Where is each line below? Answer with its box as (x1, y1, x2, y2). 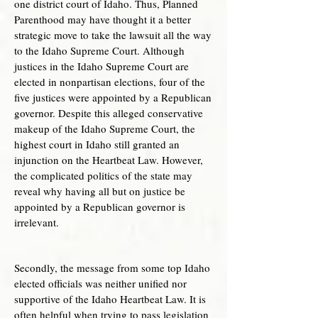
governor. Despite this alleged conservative (14, 106, 203, 120)
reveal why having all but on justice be (14, 184, 185, 198)
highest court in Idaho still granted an (14, 137, 180, 151)
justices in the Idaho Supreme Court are (14, 59, 189, 73)
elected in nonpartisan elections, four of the (14, 75, 205, 89)
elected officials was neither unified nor (14, 276, 187, 290)
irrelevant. (14, 215, 59, 229)
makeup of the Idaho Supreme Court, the (14, 121, 195, 136)
